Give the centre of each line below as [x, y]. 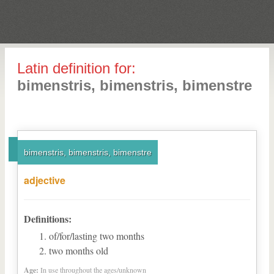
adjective [45, 180]
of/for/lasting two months [97, 236]
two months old [79, 250]
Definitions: [48, 219]
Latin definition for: [76, 68]
